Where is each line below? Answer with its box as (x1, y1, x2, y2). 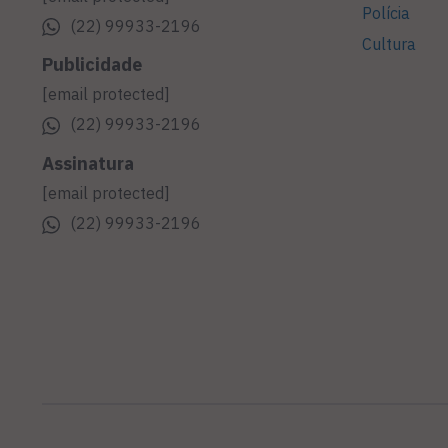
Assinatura (42, 152, 134, 176)
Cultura (362, 34, 416, 55)
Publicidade (42, 53, 142, 77)
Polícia (362, 3, 410, 24)
